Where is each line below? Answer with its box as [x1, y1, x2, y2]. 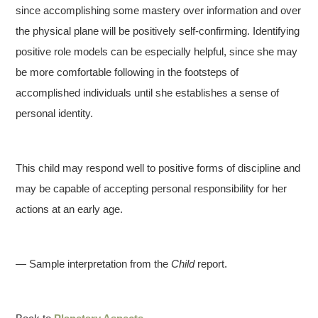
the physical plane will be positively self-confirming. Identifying [16, 25, 300, 38]
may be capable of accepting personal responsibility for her [16, 182, 287, 195]
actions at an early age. [16, 203, 124, 216]
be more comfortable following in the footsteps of [16, 66, 239, 79]
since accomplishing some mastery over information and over [16, 4, 302, 17]
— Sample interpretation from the [16, 258, 172, 270]
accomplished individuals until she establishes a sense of [16, 87, 280, 99]
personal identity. [16, 107, 94, 120]
